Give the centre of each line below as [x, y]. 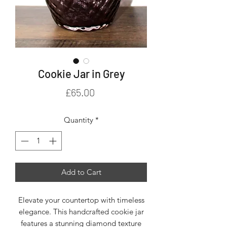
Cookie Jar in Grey [81, 73]
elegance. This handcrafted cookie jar [81, 212]
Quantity [78, 120]
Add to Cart [81, 172]
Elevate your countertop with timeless [81, 200]
